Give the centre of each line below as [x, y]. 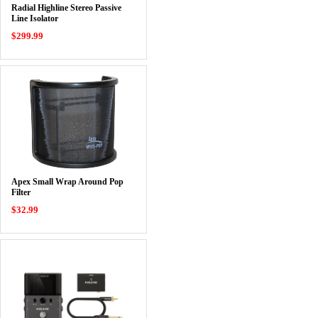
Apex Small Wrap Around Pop [67, 182]
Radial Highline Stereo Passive [66, 8]
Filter [21, 192]
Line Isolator [34, 18]
